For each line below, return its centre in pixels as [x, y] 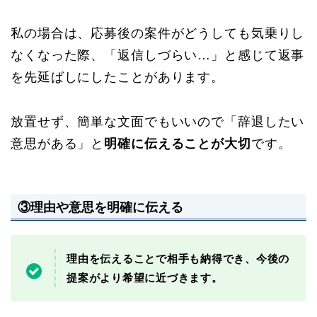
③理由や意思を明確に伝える [100, 207]
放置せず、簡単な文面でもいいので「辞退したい [158, 122]
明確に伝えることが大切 [178, 144]
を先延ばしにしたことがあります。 [118, 77]
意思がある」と [58, 144]
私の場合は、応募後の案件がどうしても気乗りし [158, 34]
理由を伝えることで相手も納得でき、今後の [178, 258]
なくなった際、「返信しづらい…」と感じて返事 [158, 56]
